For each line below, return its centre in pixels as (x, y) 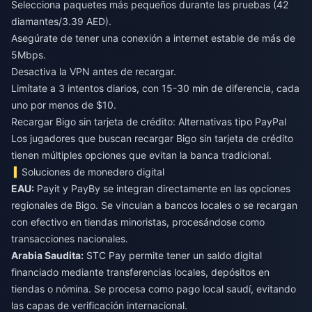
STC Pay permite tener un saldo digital (173, 256)
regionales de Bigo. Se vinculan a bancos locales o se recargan (154, 205)
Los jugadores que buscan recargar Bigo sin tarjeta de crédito (152, 139)
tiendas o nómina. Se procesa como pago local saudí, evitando (154, 289)
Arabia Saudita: (47, 256)
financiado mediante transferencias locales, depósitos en (140, 272)
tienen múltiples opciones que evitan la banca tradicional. (141, 155)
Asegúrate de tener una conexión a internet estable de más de (153, 38)
